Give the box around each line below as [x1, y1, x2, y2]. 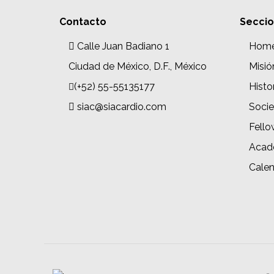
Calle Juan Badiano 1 [77, 40, 169, 53]
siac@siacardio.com [77, 101, 166, 113]
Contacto [59, 16, 106, 28]
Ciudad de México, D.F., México [68, 61, 207, 73]
